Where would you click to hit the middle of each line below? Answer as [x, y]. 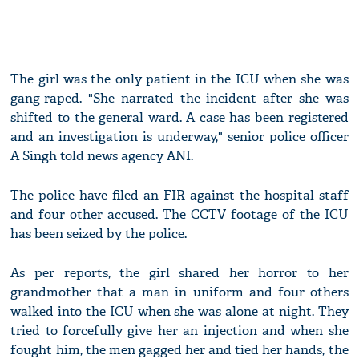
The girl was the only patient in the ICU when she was [179, 79]
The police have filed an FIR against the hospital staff [179, 196]
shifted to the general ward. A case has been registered [179, 118]
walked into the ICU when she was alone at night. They [179, 312]
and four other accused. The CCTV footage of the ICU [179, 215]
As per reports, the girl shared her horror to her [179, 273]
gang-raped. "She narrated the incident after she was [179, 99]
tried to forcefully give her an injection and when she [179, 331]
